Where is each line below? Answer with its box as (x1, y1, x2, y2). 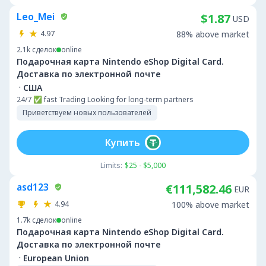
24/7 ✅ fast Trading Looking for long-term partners (17, 94, 194, 104)
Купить (105, 136, 140, 149)
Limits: (100, 160, 122, 170)
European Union (23, 252, 89, 264)
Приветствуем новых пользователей (23, 107, 151, 118)
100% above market (172, 199, 249, 210)
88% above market (176, 28, 249, 40)
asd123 (17, 180, 49, 194)
